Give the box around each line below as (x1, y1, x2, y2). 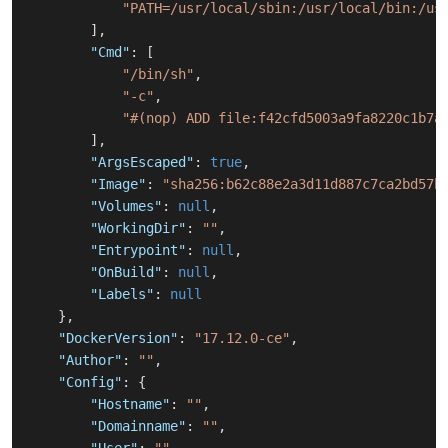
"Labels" (90, 286, 154, 303)
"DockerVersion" (58, 330, 178, 347)
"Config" (58, 374, 122, 391)
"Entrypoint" (90, 242, 186, 259)
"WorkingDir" (90, 220, 186, 237)
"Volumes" (90, 198, 162, 215)
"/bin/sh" (122, 66, 194, 83)
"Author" (58, 352, 122, 369)
